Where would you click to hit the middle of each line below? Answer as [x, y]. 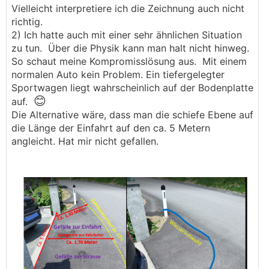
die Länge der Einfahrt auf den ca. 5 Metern [111, 128]
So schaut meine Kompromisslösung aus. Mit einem [129, 61]
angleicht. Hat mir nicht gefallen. [86, 141]
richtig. [29, 22]
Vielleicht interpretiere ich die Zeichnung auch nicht [128, 8]
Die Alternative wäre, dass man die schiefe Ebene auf [132, 115]
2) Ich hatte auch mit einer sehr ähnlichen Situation [127, 35]
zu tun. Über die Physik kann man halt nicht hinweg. [132, 48]
